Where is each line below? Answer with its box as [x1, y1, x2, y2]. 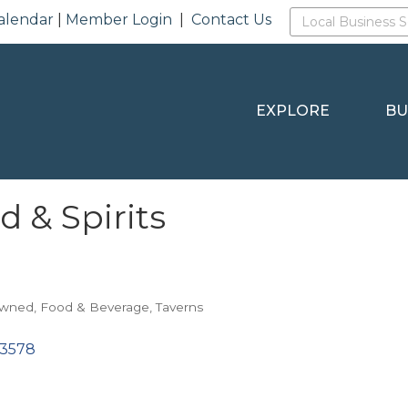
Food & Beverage [40, 299, 150, 314]
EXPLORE [256, 102, 331, 120]
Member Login [66, 11, 173, 28]
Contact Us [191, 11, 272, 28]
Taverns [156, 299, 204, 314]
